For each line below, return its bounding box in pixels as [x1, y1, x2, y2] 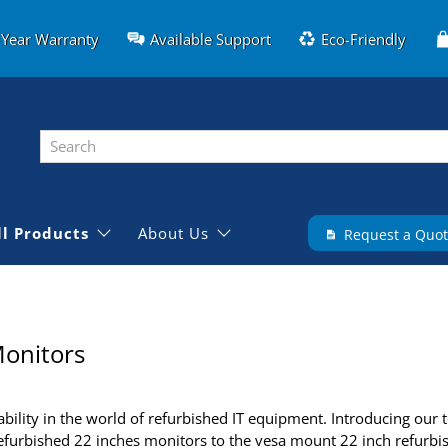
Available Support [149, 28, 271, 49]
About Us [137, 222, 209, 243]
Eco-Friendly [321, 28, 406, 49]
